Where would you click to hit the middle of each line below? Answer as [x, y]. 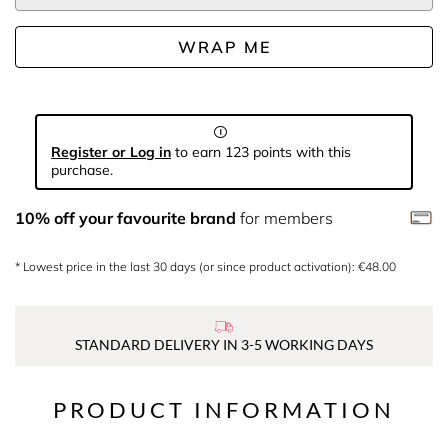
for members [284, 218]
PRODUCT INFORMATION [224, 409]
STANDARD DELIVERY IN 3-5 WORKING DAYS [224, 344]
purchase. [82, 170]
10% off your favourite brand [125, 218]
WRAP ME [224, 47]
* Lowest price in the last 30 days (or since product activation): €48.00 [205, 266]
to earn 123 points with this [261, 152]
